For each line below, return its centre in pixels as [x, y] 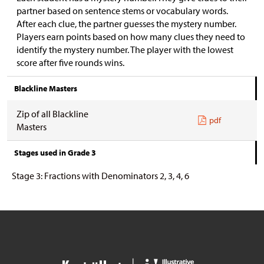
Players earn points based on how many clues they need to [131, 37]
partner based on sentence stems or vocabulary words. [122, 11]
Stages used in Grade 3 [55, 153]
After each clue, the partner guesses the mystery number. [126, 24]
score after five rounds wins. [70, 62]
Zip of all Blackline [52, 114]
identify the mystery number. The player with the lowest [125, 49]
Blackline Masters [46, 88]
